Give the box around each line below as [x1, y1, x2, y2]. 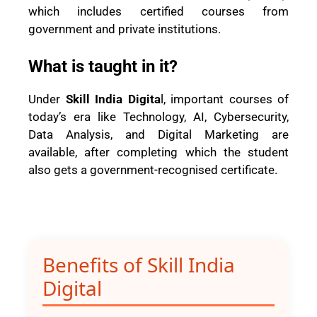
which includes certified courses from [28, 4, 289, 19]
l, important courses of [160, 91, 289, 106]
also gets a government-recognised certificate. [28, 162, 277, 177]
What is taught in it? [28, 56, 178, 76]
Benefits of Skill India [42, 251, 235, 279]
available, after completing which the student [28, 144, 289, 159]
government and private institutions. [28, 22, 221, 37]
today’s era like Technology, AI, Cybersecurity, [28, 109, 289, 124]
